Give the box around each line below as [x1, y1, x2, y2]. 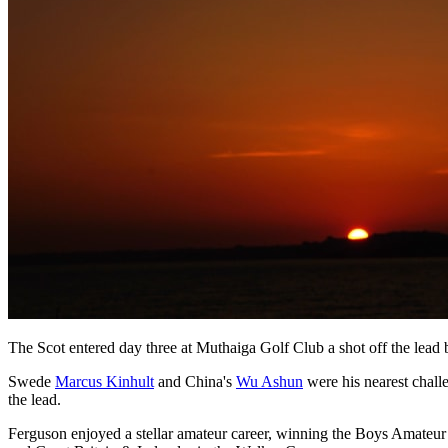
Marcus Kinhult [55, 372, 154, 390]
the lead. [8, 390, 61, 408]
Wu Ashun [236, 372, 303, 390]
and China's [154, 372, 236, 390]
